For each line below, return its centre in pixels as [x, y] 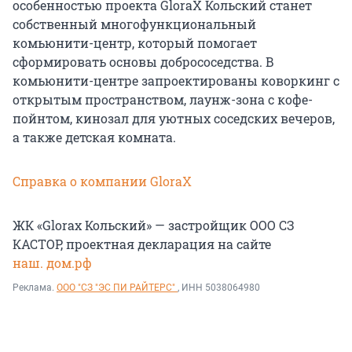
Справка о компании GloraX [102, 181]
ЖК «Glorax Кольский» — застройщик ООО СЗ [154, 225]
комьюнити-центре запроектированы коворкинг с [176, 81]
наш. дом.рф [52, 263]
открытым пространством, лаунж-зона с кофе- [163, 100]
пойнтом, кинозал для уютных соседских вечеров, [174, 119]
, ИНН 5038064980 [219, 288]
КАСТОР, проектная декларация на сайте [142, 244]
